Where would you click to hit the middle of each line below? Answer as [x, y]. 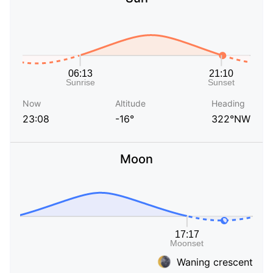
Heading [228, 104]
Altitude [130, 104]
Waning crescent [215, 262]
